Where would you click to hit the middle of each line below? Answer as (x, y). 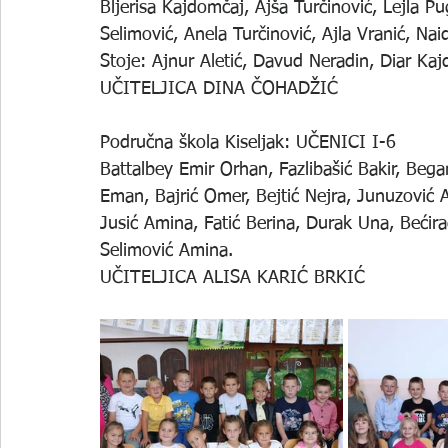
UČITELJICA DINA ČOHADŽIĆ (219, 89)
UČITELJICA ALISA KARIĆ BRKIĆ (232, 278)
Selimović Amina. (166, 251)
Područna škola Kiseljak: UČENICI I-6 (248, 143)
